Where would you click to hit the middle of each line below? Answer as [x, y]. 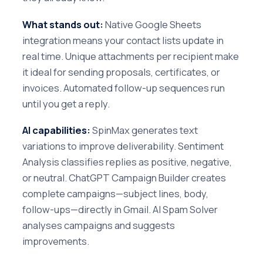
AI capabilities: [56, 130]
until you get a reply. [66, 103]
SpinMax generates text [144, 130]
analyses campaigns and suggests [99, 225]
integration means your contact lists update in [123, 40]
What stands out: [63, 24]
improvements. [56, 241]
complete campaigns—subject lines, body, [115, 193]
